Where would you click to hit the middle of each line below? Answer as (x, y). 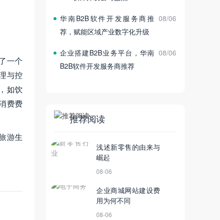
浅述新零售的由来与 (128, 147)
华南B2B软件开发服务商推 (107, 18)
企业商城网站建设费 (128, 190)
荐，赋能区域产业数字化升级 (105, 32)
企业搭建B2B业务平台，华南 (107, 53)
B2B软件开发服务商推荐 (97, 66)
